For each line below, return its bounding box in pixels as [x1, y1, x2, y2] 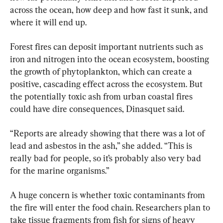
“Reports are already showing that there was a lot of [10, 127, 207, 138]
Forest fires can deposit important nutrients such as [10, 41, 205, 52]
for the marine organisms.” [10, 165, 110, 176]
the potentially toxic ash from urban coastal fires [10, 91, 195, 102]
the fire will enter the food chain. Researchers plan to [10, 202, 212, 213]
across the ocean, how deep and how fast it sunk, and [10, 4, 210, 15]
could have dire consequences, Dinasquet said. [10, 103, 184, 114]
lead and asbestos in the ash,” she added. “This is [10, 140, 194, 151]
